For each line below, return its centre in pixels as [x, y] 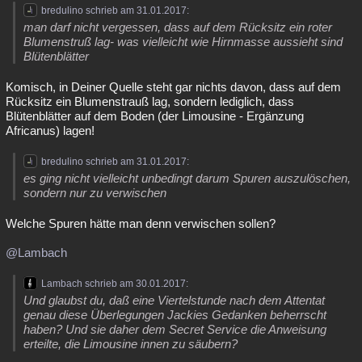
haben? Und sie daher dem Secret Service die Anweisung [175, 330]
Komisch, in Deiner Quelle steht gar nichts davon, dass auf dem [173, 87]
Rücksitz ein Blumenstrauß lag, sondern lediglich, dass [150, 102]
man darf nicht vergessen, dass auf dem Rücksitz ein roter [178, 27]
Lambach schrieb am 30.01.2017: [115, 284]
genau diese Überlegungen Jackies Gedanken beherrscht [175, 315]
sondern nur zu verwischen [95, 193]
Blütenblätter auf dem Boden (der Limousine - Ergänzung [155, 116]
